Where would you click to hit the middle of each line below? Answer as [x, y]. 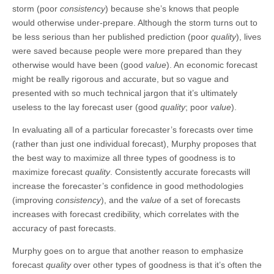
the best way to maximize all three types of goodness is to [124, 157]
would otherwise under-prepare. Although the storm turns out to [135, 22]
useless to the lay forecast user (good [86, 107]
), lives [249, 36]
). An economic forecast [212, 65]
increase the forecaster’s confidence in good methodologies [128, 186]
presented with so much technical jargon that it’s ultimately [125, 93]
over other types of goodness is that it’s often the [166, 265]
